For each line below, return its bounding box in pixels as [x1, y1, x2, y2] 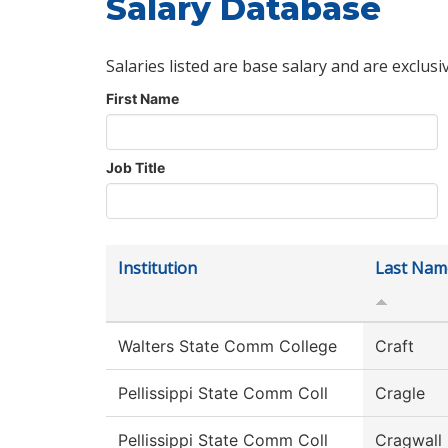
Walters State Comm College [118, 336, 337, 357]
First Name [106, 90, 179, 108]
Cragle [375, 383, 425, 404]
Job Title [106, 159, 165, 177]
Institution [118, 257, 197, 280]
